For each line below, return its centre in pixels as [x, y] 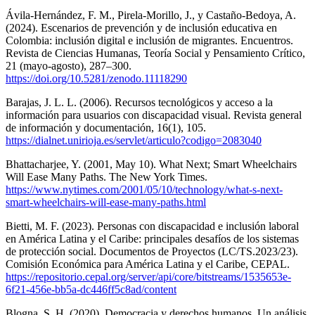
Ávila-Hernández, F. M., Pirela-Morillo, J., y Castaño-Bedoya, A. [151, 15]
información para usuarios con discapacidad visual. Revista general [154, 115]
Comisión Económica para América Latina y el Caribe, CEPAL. [148, 264]
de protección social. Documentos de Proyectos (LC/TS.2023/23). [152, 251]
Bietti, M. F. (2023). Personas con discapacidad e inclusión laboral [152, 226]
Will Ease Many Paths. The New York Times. [107, 176]
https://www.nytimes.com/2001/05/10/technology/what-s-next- [144, 189]
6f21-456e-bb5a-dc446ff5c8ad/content [91, 289]
